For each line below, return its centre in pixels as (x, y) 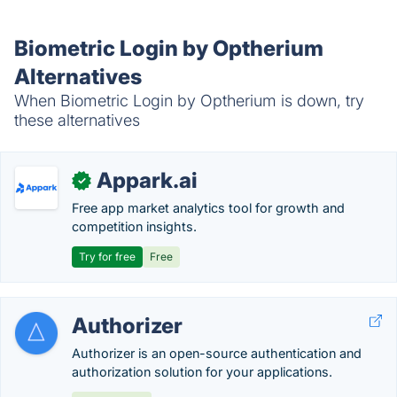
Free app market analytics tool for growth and (208, 208)
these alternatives (77, 120)
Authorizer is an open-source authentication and (217, 353)
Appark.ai (147, 180)
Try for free (107, 257)
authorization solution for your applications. (202, 372)
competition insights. (134, 226)
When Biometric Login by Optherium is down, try (189, 101)
